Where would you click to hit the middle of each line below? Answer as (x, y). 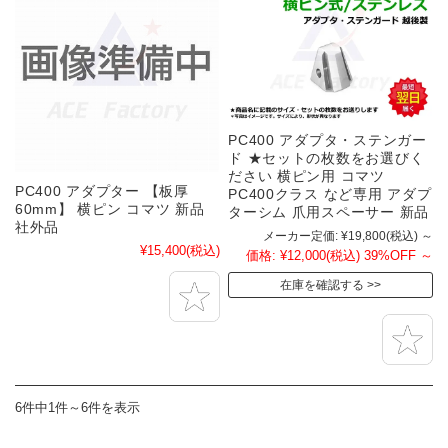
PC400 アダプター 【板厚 (102, 190)
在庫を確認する (322, 284)
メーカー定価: (300, 235)
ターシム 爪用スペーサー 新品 (328, 211)
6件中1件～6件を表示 (77, 407)
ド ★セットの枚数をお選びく (326, 157)
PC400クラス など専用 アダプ (330, 193)
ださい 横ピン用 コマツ (306, 175)
